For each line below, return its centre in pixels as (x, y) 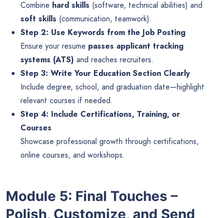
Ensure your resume (54, 46)
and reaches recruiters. (114, 59)
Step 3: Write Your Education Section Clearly (105, 73)
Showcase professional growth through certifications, (110, 141)
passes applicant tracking (136, 46)
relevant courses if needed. (67, 100)
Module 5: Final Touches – (92, 196)
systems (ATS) (47, 59)
